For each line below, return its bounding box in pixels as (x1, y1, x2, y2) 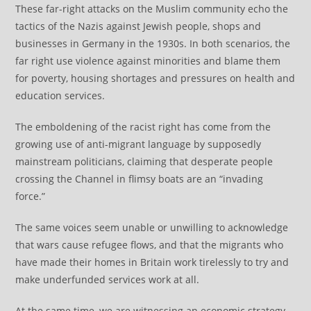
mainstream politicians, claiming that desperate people (15, 154, 274, 168)
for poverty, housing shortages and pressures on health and (15, 71, 296, 85)
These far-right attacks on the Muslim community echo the (15, 1, 289, 15)
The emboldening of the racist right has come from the (15, 119, 271, 133)
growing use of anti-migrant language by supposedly (15, 137, 262, 151)
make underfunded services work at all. (15, 272, 200, 286)
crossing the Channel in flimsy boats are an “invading (15, 171, 264, 185)
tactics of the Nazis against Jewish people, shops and (15, 19, 262, 33)
